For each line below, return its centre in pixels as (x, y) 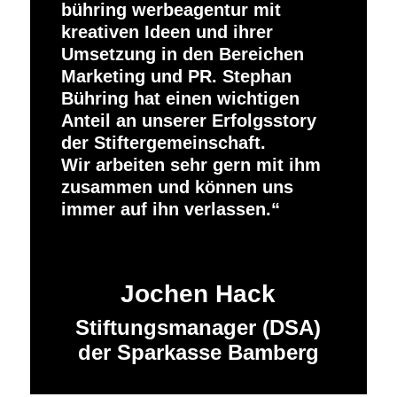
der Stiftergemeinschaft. (163, 142)
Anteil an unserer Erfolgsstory (188, 120)
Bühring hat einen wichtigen (180, 98)
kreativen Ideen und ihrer (167, 31)
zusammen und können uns (177, 187)
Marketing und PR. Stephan (176, 76)
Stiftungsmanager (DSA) (198, 327)
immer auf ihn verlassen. (166, 209)
